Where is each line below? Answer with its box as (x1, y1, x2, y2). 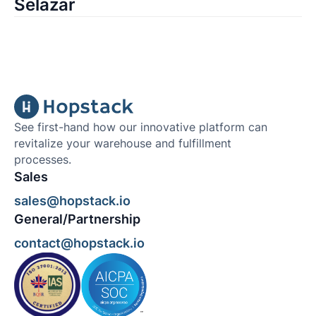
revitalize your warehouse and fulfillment (13, 137, 231, 151)
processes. (13, 153, 71, 167)
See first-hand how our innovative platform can (13, 121, 267, 135)
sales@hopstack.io (13, 193, 130, 208)
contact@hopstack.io (13, 235, 145, 250)
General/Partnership (13, 212, 140, 226)
